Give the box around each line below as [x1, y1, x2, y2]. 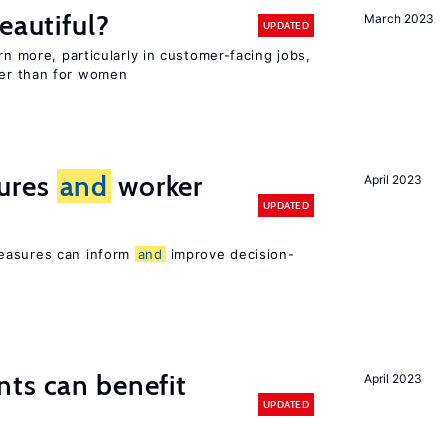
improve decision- [165, 246, 295, 262]
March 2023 [364, 11, 434, 26]
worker [111, 169, 204, 203]
